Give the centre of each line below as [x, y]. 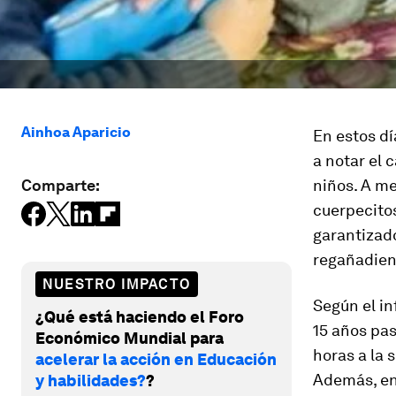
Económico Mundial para [129, 338]
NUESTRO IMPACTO [117, 284]
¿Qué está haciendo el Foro [140, 316]
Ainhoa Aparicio [76, 132]
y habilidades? [91, 380]
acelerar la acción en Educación [156, 359]
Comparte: [61, 185]
